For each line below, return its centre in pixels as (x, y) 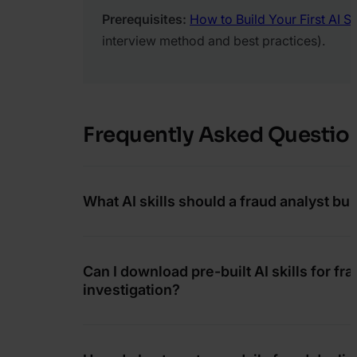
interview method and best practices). (214, 41)
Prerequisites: (144, 20)
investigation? (131, 289)
